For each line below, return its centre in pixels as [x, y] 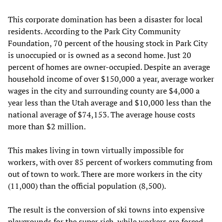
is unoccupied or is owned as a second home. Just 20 [100, 55]
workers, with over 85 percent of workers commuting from [110, 162]
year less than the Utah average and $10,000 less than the [110, 103]
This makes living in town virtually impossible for [96, 150]
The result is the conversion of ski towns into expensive [106, 210]
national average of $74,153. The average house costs [102, 115]
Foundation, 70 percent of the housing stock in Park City [108, 43]
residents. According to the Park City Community [94, 31]
